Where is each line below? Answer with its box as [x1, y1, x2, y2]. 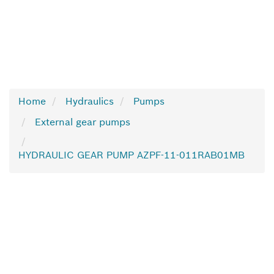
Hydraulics [65, 95, 114, 107]
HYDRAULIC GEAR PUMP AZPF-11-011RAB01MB [18, 149, 245, 161]
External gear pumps [35, 116, 130, 128]
